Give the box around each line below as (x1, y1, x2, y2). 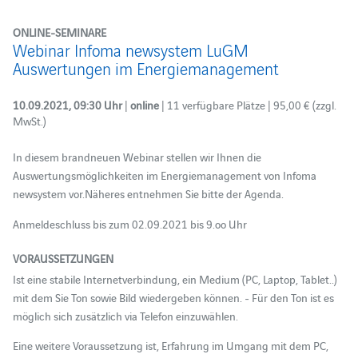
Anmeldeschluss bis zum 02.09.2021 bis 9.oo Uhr (12, 215, 247, 232)
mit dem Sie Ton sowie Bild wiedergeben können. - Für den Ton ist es (12, 288, 334, 305)
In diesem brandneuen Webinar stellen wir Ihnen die (12, 149, 261, 165)
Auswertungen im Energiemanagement (12, 57, 279, 79)
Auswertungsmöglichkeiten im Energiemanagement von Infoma (12, 167, 316, 183)
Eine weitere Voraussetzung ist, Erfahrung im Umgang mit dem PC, (12, 337, 328, 354)
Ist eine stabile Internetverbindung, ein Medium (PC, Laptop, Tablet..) (12, 270, 337, 287)
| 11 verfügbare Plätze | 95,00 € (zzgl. (161, 97, 336, 113)
